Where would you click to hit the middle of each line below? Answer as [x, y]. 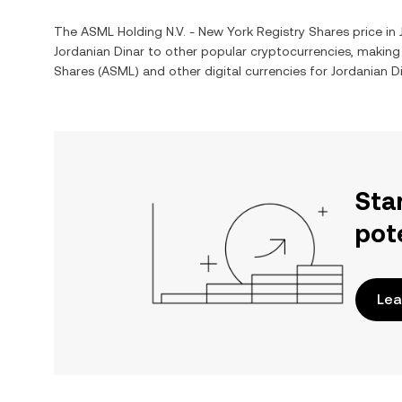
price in [374, 31]
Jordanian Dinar [99, 51]
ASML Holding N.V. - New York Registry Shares [215, 31]
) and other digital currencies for [233, 71]
